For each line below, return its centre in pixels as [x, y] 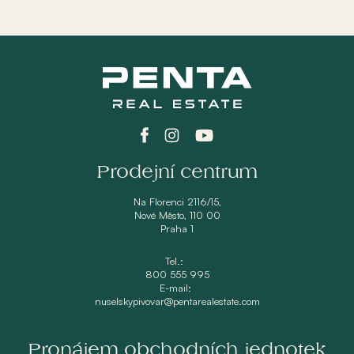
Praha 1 [177, 228]
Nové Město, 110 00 [177, 215]
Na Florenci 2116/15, [177, 201]
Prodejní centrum [177, 172]
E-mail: [177, 288]
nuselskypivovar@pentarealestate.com [177, 301]
